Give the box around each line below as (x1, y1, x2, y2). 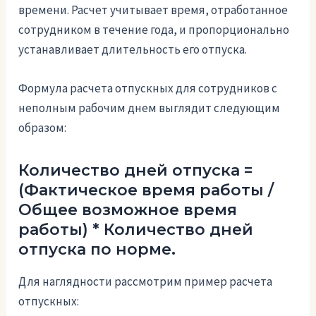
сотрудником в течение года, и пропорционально (18, 22, 290, 38)
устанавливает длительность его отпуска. (18, 42, 248, 58)
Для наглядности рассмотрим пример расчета (18, 273, 273, 289)
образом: (18, 120, 67, 136)
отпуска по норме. (18, 240, 176, 260)
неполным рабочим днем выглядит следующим (18, 100, 281, 116)
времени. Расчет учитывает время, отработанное (18, 2, 288, 18)
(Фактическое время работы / (18, 181, 274, 200)
